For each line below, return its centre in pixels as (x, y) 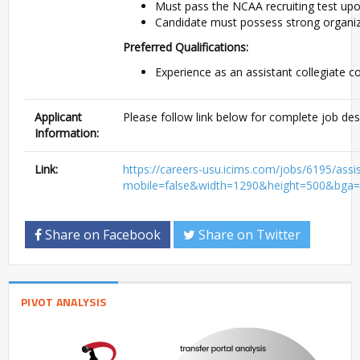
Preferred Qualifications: (186, 47)
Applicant (58, 117)
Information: (67, 133)
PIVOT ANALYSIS (64, 302)
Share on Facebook (101, 235)
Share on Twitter (248, 235)
